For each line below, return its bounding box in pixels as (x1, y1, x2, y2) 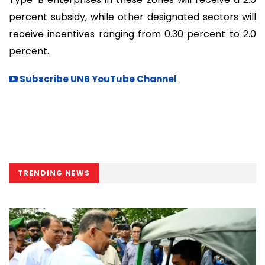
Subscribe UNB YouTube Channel (18, 72, 177, 85)
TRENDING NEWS (18, 167, 90, 178)
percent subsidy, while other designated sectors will (9, 10, 256, 24)
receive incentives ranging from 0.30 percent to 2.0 (9, 27, 256, 41)
